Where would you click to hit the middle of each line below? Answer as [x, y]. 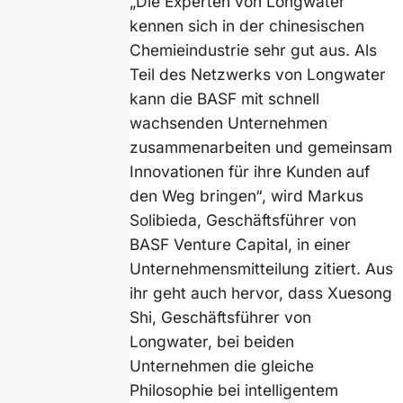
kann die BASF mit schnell [225, 99]
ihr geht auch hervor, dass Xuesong [261, 293]
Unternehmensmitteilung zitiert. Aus [262, 269]
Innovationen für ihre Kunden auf [250, 172]
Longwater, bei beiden [212, 342]
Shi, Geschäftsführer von [221, 318]
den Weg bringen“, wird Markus [247, 196]
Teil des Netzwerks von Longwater [258, 75]
